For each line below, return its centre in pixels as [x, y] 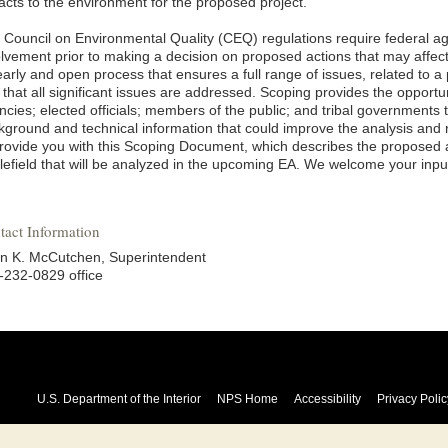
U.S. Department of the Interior [118, 399]
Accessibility [327, 399]
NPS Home [247, 399]
